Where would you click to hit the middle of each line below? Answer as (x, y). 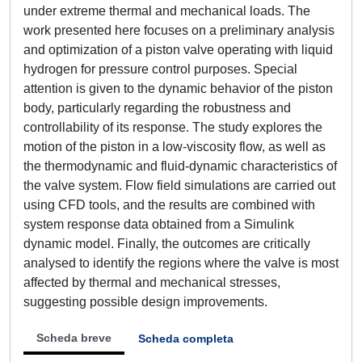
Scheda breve (74, 338)
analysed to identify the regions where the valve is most (181, 263)
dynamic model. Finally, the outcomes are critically (167, 244)
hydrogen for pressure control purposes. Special (160, 69)
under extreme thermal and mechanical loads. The (167, 11)
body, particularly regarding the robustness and (157, 108)
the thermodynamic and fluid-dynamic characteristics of (180, 166)
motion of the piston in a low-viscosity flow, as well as (175, 147)
